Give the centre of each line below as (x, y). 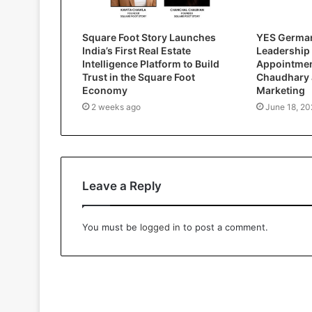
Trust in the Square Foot (139, 77)
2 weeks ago (116, 107)
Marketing (280, 90)
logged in (160, 227)
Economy (105, 90)
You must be (111, 227)
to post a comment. (224, 227)
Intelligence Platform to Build (151, 63)
